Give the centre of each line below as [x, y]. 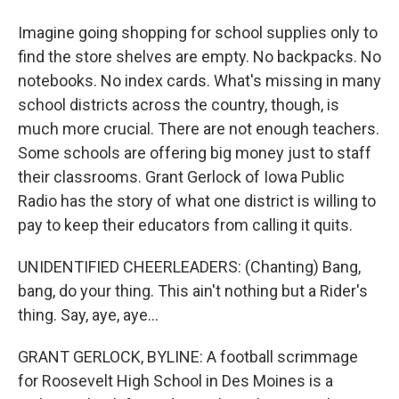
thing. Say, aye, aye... [88, 315]
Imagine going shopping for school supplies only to [198, 33]
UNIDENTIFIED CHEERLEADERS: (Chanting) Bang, [189, 267]
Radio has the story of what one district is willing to [197, 201]
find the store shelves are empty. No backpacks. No [199, 57]
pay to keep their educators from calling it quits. [185, 225]
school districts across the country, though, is [179, 105]
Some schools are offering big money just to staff [195, 153]
